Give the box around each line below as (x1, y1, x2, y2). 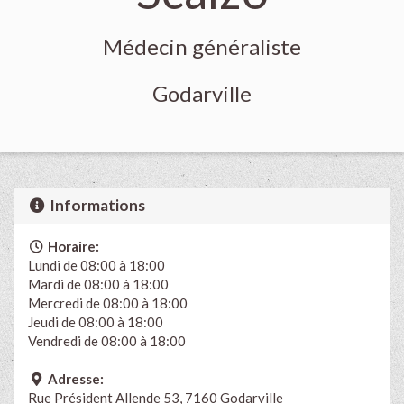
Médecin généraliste (103, 33, 301, 60)
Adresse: (44, 370, 104, 387)
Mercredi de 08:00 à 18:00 (28, 294, 188, 311)
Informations (47, 195, 146, 215)
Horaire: (44, 237, 99, 254)
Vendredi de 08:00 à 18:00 (28, 332, 186, 349)
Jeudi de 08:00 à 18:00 (28, 313, 163, 330)
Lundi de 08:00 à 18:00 (28, 256, 165, 273)
